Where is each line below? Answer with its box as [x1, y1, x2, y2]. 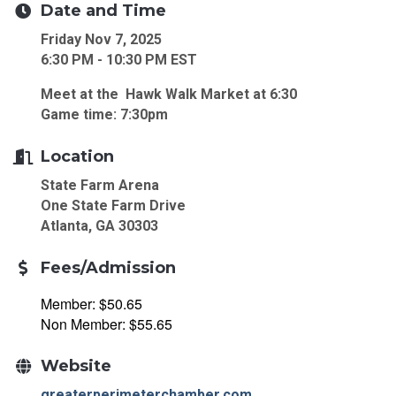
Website [41, 355, 111, 376]
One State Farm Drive [41, 196, 186, 214]
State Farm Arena [41, 176, 159, 194]
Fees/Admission [41, 257, 176, 278]
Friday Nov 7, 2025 [41, 30, 162, 48]
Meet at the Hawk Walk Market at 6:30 [41, 85, 297, 103]
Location [41, 146, 114, 166]
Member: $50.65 [41, 293, 142, 314]
